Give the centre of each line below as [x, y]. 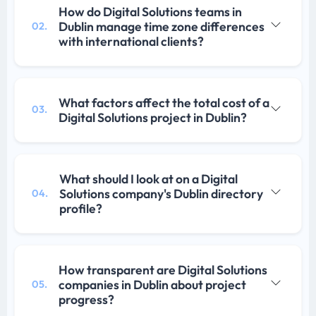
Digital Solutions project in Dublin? [153, 117]
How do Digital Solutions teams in [150, 11]
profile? [81, 208]
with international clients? [131, 41]
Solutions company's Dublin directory [161, 193]
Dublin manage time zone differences [162, 26]
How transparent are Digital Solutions [163, 269]
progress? [86, 299]
